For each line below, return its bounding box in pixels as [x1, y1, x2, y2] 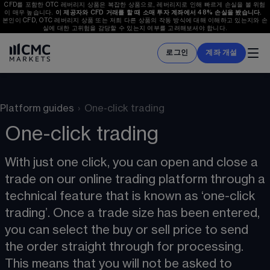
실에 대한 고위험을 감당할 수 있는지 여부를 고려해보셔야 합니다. [43, 25, 227, 31]
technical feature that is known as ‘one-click [5, 190, 259, 202]
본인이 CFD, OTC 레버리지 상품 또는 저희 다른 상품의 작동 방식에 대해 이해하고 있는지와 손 [2, 17, 268, 24]
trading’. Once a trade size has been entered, [5, 207, 263, 219]
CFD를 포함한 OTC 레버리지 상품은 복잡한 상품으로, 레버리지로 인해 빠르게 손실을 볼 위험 [4, 2, 266, 8]
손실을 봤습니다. [213, 10, 266, 16]
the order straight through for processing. [5, 241, 246, 253]
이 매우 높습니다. [4, 10, 55, 16]
